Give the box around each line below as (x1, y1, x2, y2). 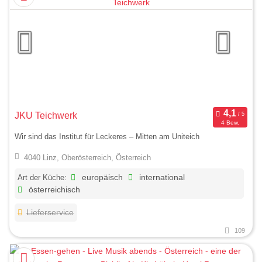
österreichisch (26, 185, 81, 194)
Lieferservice (26, 208, 74, 217)
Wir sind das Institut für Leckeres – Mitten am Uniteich (15, 132, 199, 142)
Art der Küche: (18, 173, 67, 182)
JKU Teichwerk (15, 110, 77, 120)
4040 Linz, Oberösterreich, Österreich (23, 153, 151, 162)
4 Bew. (220, 119, 239, 126)
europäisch (80, 173, 123, 182)
